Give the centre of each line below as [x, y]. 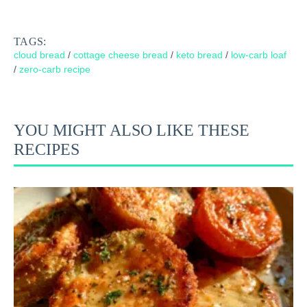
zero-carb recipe [55, 69]
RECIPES [47, 149]
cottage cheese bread [121, 54]
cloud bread [39, 54]
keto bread [199, 54]
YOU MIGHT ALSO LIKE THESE [132, 130]
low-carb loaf [259, 54]
